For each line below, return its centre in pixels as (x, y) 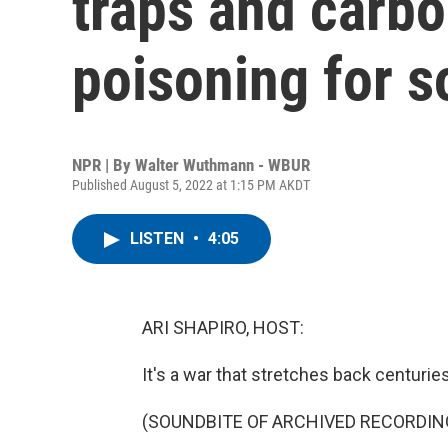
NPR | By (103, 165)
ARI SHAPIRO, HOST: (223, 327)
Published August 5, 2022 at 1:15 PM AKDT (191, 185)
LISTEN (159, 238)
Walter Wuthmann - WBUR (222, 165)
